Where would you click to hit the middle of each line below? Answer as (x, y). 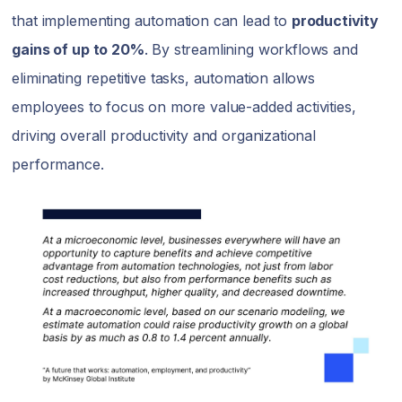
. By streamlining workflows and (251, 49)
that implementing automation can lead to (152, 20)
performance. (58, 164)
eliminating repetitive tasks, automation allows (163, 78)
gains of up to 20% (78, 49)
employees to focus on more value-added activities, (184, 106)
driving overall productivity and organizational (164, 135)
